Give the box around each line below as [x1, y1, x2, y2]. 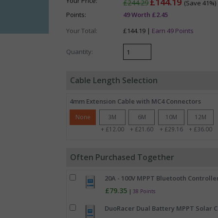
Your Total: [66, 26, 97, 35]
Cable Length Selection [70, 75, 158, 86]
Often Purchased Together [70, 151, 174, 163]
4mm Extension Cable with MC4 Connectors [70, 97, 201, 106]
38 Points [132, 187, 155, 195]
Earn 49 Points [151, 26, 194, 35]
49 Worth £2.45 [123, 10, 168, 19]
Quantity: [66, 47, 93, 56]
